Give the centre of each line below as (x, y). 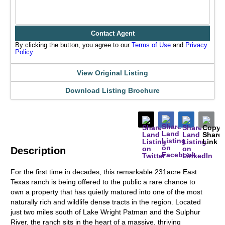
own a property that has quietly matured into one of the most (107, 192)
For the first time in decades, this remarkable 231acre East (104, 172)
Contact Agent (113, 33)
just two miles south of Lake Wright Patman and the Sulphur (106, 212)
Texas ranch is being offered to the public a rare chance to (103, 182)
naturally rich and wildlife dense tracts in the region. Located (106, 202)
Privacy (197, 45)
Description (38, 151)
